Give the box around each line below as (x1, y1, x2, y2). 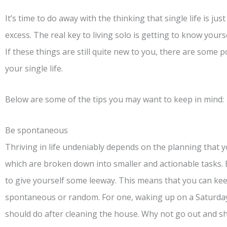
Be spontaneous (5, 125, 68, 136)
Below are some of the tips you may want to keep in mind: (5, 94, 224, 105)
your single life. (5, 63, 63, 74)
